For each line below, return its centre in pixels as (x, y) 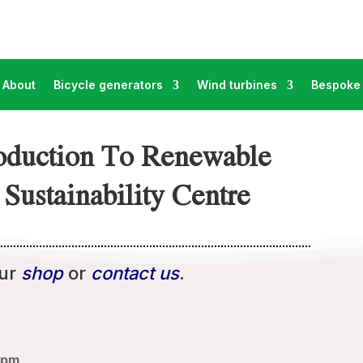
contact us (135, 273)
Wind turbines (237, 84)
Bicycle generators (108, 84)
